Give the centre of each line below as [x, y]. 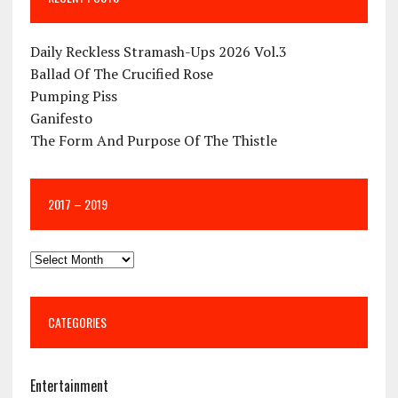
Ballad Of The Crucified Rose [121, 73]
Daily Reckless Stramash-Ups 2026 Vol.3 [158, 51]
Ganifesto [61, 118]
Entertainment [69, 385]
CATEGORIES [77, 322]
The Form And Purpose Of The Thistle [153, 140]
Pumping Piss [73, 96]
